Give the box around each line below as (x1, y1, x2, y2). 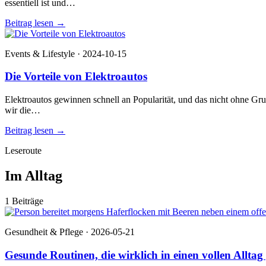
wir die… (5, 105, 40, 116)
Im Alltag (5, 167, 62, 183)
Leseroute (5, 145, 42, 156)
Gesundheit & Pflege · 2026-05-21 (5, 226, 135, 237)
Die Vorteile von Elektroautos (5, 70, 147, 83)
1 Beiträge (5, 195, 43, 206)
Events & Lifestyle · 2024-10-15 (5, 48, 126, 59)
